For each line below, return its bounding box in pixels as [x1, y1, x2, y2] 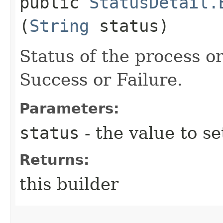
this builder [19, 174, 118, 194]
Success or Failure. [19, 69, 183, 90]
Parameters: [19, 100, 119, 117]
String [29, 15, 89, 36]
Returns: [19, 151, 90, 168]
